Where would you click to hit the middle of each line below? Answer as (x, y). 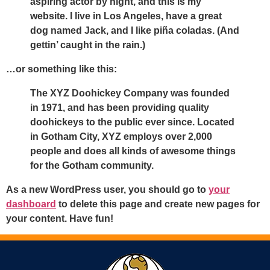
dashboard (31, 204)
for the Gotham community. (92, 165)
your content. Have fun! (60, 218)
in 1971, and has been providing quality (120, 107)
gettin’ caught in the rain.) (88, 45)
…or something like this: (61, 69)
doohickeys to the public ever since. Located (132, 122)
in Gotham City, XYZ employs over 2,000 (121, 136)
